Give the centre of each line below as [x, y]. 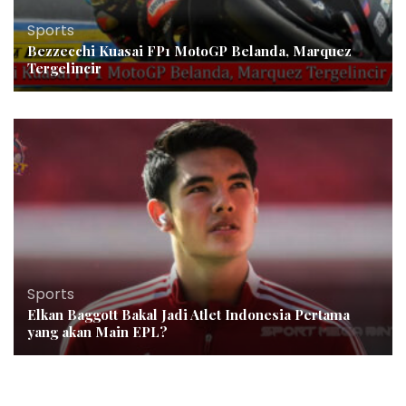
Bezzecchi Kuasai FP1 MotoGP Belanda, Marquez [189, 51]
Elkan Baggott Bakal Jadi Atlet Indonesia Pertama [188, 315]
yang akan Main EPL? [97, 332]
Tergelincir [64, 68]
